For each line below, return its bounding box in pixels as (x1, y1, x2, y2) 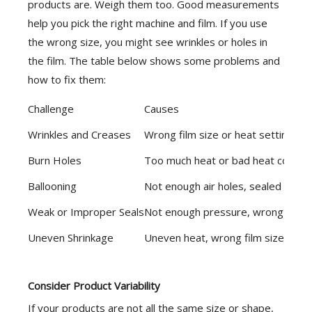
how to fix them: (28, 72, 106, 86)
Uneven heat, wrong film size (144, 231, 284, 244)
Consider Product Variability (28, 279, 160, 292)
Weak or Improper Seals (28, 205, 144, 219)
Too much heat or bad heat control (144, 153, 311, 167)
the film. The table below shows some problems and (28, 54, 280, 68)
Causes (144, 102, 179, 116)
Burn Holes (28, 153, 81, 167)
